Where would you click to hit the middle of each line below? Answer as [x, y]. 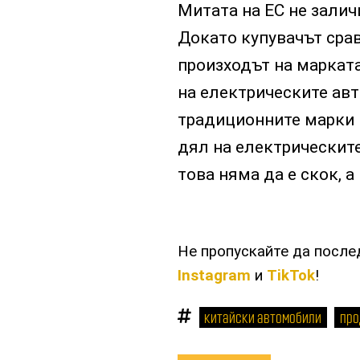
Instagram [214, 275]
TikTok [290, 275]
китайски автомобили [263, 316]
